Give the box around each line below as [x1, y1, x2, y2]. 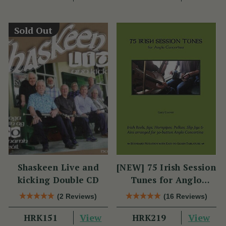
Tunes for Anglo [131, 174, 202, 186]
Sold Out [14, 24, 53, 36]
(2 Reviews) [57, 192, 97, 200]
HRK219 [132, 211, 166, 223]
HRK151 [24, 211, 58, 223]
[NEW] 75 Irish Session [117, 161, 216, 173]
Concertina [142, 186, 191, 198]
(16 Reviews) [163, 192, 207, 200]
